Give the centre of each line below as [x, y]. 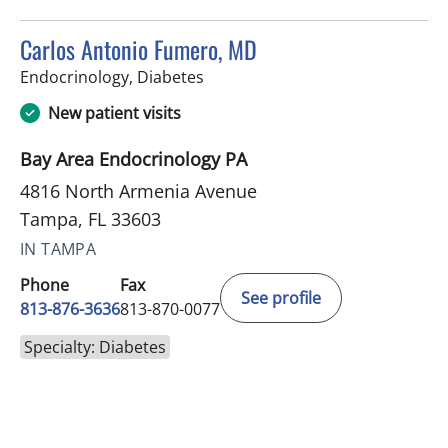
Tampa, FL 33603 [90, 219]
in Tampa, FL [250, 76]
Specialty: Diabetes [95, 347]
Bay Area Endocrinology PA [133, 159]
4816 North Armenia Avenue [138, 191]
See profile [281, 298]
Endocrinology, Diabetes [112, 77]
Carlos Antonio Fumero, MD [138, 49]
